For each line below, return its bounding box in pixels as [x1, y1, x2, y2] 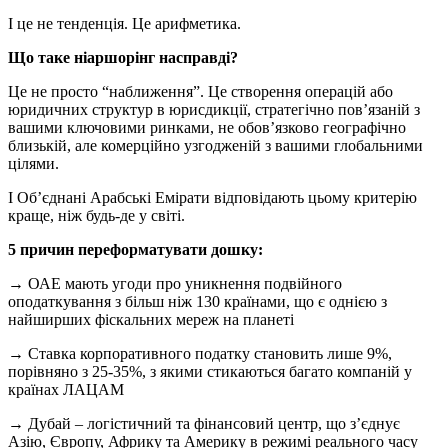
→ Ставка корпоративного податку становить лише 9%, [8, 345, 392, 362]
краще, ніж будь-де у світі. [8, 207, 185, 224]
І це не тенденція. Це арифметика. [8, 15, 241, 32]
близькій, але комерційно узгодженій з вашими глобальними [8, 137, 423, 154]
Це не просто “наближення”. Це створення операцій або [8, 83, 393, 100]
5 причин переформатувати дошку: [8, 241, 263, 258]
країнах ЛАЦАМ [8, 381, 124, 398]
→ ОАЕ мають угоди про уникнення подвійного [8, 275, 342, 292]
